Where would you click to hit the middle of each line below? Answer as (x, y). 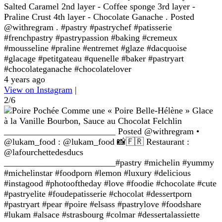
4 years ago (25, 80)
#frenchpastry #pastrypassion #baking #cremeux (91, 38)
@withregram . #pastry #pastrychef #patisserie (88, 28)
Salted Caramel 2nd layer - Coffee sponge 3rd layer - (100, 7)
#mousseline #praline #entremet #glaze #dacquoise (95, 48)
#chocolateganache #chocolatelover (68, 69)
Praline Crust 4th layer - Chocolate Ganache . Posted (99, 17)
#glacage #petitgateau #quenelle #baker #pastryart (94, 59)
